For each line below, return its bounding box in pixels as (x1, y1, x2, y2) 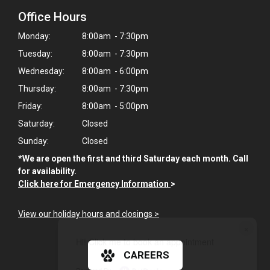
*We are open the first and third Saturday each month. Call (18, 154, 248, 163)
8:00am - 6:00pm (80, 66, 148, 76)
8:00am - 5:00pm (80, 101, 148, 111)
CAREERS (123, 249, 169, 261)
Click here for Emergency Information (18, 179, 171, 189)
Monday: (18, 31, 51, 41)
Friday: (18, 101, 43, 111)
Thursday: (18, 84, 56, 93)
